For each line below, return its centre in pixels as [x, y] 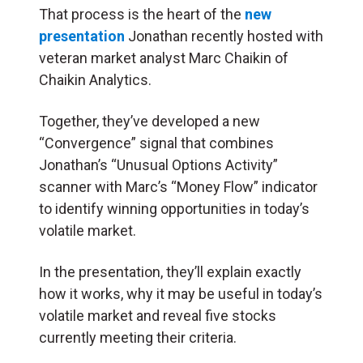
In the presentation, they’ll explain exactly [170, 271]
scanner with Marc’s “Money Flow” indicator [178, 186]
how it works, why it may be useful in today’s [181, 293]
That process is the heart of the [142, 14]
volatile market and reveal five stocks [158, 315]
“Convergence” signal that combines [156, 143]
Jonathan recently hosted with [224, 36]
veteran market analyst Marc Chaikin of [164, 58]
